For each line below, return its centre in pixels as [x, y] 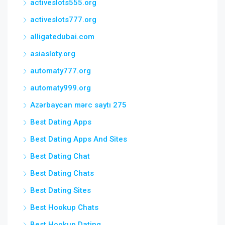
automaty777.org [61, 71]
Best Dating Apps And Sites [79, 139]
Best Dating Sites [61, 190]
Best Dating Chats [62, 173]
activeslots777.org [63, 19]
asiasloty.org [53, 53]
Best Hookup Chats [64, 207]
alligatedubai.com [62, 36]
